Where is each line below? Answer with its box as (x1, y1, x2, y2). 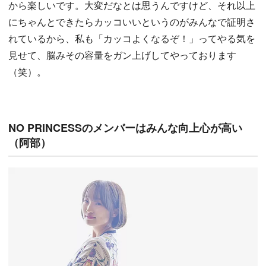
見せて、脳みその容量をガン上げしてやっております (8, 48, 236, 62)
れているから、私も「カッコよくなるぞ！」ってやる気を (8, 31, 255, 46)
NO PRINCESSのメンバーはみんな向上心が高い (8, 120, 242, 136)
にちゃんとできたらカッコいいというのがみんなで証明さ (8, 15, 255, 29)
